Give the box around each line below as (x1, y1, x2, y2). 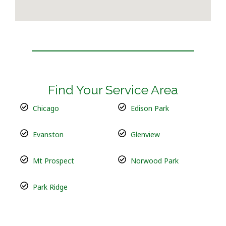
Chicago (33, 103, 59, 113)
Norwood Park (131, 155, 179, 165)
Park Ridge (33, 182, 68, 192)
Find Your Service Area (48, 82, 178, 97)
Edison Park (131, 103, 169, 113)
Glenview (131, 129, 160, 139)
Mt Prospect (33, 155, 74, 165)
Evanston (33, 129, 64, 139)
